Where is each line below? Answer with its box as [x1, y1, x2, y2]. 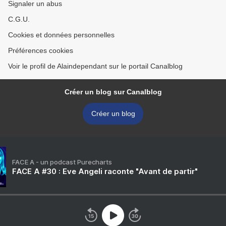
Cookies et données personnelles [8, 31, 115, 39]
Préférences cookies [8, 46, 73, 54]
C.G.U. [8, 15, 30, 23]
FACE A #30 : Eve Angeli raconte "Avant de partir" [12, 166, 198, 176]
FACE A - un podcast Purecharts [12, 158, 112, 166]
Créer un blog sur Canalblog [64, 88, 162, 96]
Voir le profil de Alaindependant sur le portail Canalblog [8, 62, 183, 70]
